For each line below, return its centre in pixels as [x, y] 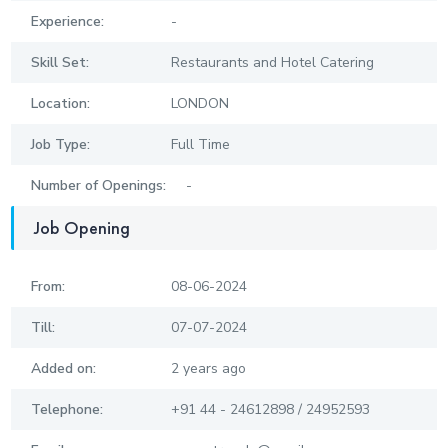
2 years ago [209, 369]
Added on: [64, 369]
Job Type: [61, 145]
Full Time [201, 145]
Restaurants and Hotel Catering [273, 63]
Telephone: [67, 410]
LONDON [200, 104]
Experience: [68, 22]
